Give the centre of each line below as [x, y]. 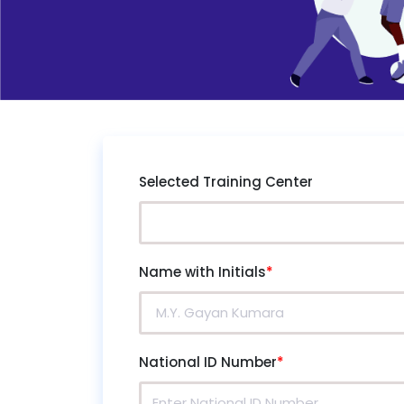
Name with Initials [202, 271]
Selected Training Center [226, 181]
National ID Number [208, 362]
